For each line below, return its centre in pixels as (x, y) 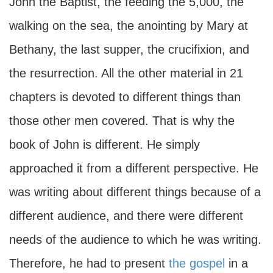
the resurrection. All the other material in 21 (126, 73)
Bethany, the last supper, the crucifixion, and (129, 49)
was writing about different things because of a (135, 192)
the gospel (197, 263)
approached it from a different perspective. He (134, 168)
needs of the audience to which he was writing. (135, 239)
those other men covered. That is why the (122, 121)
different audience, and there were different (126, 216)
